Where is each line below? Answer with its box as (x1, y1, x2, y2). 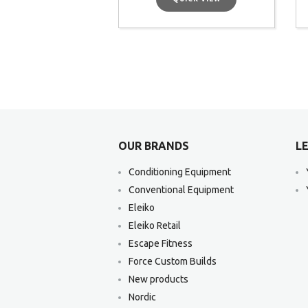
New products (129, 273, 188, 285)
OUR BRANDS (118, 140, 189, 153)
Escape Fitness (129, 238, 192, 250)
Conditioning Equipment (129, 166, 231, 178)
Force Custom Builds (129, 255, 217, 267)
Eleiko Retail (129, 220, 181, 232)
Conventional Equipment (129, 184, 234, 196)
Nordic (129, 291, 156, 302)
